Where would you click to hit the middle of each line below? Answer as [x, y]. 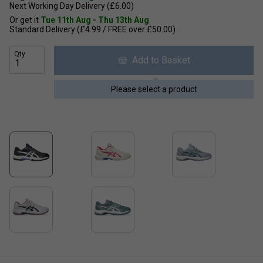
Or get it [25, 20]
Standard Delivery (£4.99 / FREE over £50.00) [92, 30]
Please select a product [154, 90]
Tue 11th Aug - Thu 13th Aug [95, 20]
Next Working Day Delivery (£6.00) [72, 6]
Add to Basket [159, 60]
